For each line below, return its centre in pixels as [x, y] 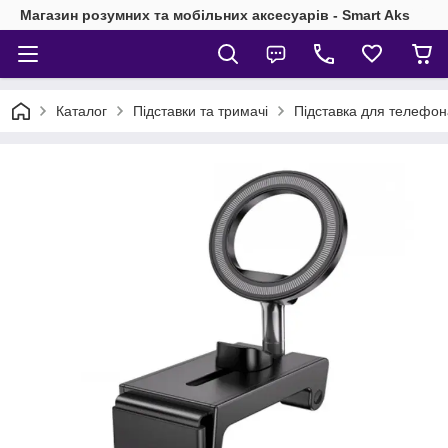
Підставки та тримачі [200, 111]
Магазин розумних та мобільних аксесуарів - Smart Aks [215, 15]
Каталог [81, 111]
